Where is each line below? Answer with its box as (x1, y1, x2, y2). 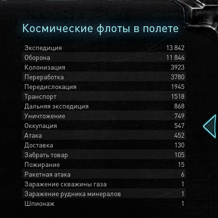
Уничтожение (24, 111, 65, 120)
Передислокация (24, 82, 76, 91)
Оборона (24, 53, 50, 61)
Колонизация (24, 62, 65, 71)
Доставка (24, 140, 53, 149)
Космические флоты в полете (22, 20, 179, 35)
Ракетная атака (24, 169, 71, 178)
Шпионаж (24, 199, 54, 207)
